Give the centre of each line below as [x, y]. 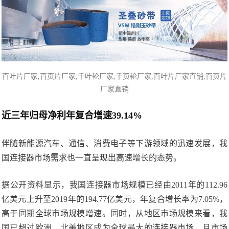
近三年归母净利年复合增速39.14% [72, 116]
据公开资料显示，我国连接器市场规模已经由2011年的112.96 [114, 185]
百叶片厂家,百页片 [32, 77]
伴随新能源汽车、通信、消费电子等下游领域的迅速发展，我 [114, 144]
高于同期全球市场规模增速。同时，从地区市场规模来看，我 [114, 214]
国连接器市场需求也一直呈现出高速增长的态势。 [91, 158]
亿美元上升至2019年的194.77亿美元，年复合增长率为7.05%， [114, 199]
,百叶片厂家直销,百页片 [189, 77]
